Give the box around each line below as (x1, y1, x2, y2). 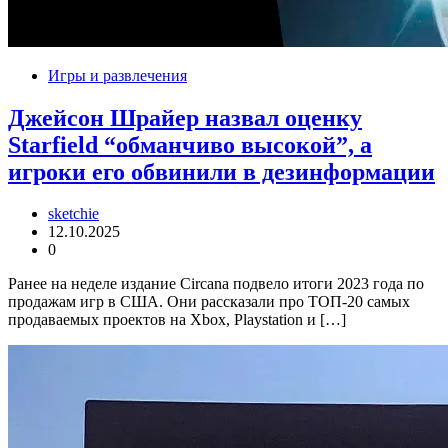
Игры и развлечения (48, 66, 187, 84)
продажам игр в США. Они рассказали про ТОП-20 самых (8, 293, 410, 311)
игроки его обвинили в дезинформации (8, 158, 435, 185)
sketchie (48, 205, 99, 223)
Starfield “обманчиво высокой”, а (8, 131, 372, 158)
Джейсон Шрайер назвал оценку (8, 104, 362, 131)
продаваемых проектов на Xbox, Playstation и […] (8, 311, 346, 329)
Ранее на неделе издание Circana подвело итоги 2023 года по (8, 275, 424, 293)
